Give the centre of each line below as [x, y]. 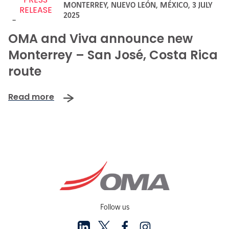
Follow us [114, 207]
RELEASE [36, 10]
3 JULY [202, 5]
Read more [31, 97]
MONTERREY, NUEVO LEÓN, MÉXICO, [128, 5]
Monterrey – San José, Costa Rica [113, 55]
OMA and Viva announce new [100, 38]
